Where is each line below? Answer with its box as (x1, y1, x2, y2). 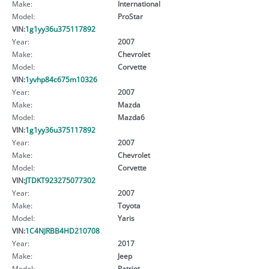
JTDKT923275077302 (25, 175, 95, 185)
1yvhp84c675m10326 (25, 74, 97, 84)
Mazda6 (117, 112, 145, 122)
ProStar (117, 11, 143, 21)
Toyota (117, 200, 141, 210)
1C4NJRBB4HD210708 (25, 225, 100, 235)
